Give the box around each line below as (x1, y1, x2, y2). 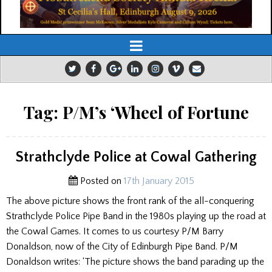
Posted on (77, 175, 124, 187)
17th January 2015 (123, 175, 194, 187)
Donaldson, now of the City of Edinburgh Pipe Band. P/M (6, 241, 238, 253)
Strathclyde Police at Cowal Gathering (15, 149, 257, 166)
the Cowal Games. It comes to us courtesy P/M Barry (6, 226, 223, 237)
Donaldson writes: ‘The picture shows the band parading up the (6, 256, 264, 268)
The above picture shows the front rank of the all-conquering (6, 195, 254, 207)
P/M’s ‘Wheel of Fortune (62, 101, 249, 124)
